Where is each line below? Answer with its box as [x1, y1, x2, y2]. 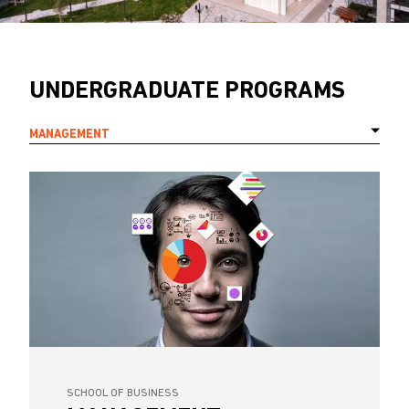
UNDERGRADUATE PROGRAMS [29, 79, 345, 104]
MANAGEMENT [29, 128, 110, 141]
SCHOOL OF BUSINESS [67, 387, 179, 399]
